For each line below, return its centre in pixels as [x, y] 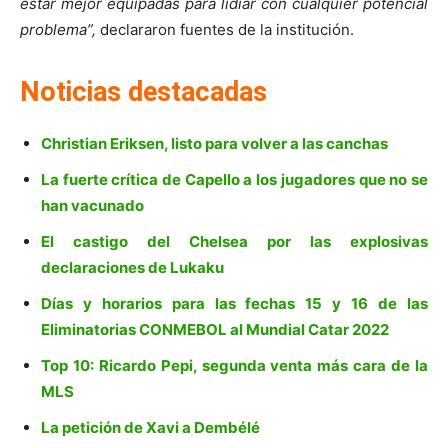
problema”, [58, 29]
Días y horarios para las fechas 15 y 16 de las [234, 303]
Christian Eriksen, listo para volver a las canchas [214, 143]
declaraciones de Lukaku [132, 267]
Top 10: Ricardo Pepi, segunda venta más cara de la [234, 365]
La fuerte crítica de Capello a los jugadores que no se [234, 179]
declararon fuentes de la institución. [225, 29]
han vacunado [92, 205]
